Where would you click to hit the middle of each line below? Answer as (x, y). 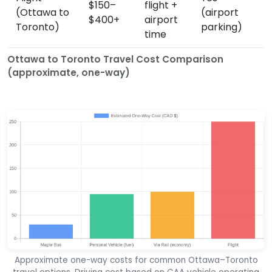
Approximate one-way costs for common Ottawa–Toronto (136, 260)
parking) (222, 27)
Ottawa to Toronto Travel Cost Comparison (115, 59)
